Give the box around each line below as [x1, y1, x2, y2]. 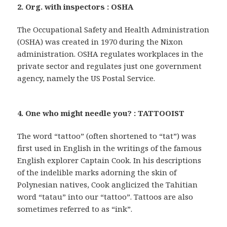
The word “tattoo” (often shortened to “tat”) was [17, 131, 197, 141]
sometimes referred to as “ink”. [17, 204, 133, 214]
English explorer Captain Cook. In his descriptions [17, 155, 202, 166]
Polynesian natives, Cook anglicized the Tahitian [17, 179, 198, 190]
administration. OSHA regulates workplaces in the [17, 49, 204, 59]
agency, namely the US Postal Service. [17, 73, 156, 84]
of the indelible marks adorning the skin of [17, 167, 177, 178]
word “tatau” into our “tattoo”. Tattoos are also [17, 192, 194, 202]
